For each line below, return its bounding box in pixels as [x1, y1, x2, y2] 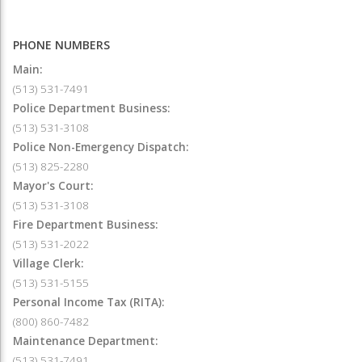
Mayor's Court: [13, 178, 93, 193]
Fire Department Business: [13, 217, 158, 232]
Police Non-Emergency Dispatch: [13, 139, 188, 154]
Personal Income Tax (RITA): [13, 294, 164, 309]
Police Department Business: [13, 100, 170, 116]
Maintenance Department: [13, 333, 158, 348]
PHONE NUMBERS [13, 36, 110, 53]
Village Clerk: [13, 255, 83, 271]
